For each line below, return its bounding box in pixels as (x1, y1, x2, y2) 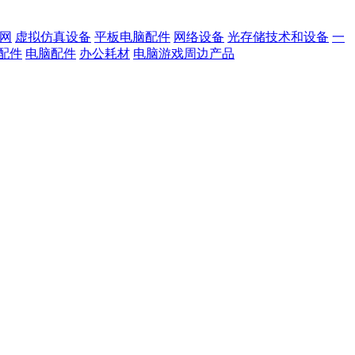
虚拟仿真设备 (15, 29, 91, 44)
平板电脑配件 (94, 29, 170, 44)
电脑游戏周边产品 (133, 46, 235, 60)
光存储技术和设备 (227, 29, 329, 44)
